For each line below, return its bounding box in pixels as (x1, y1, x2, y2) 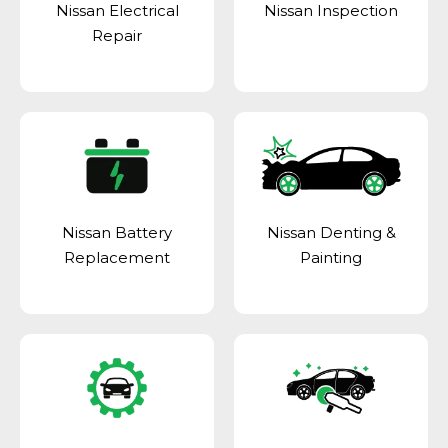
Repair (92, 26, 142, 46)
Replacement (64, 248, 170, 268)
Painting (300, 248, 362, 268)
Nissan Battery (62, 223, 172, 243)
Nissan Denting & (266, 223, 396, 243)
